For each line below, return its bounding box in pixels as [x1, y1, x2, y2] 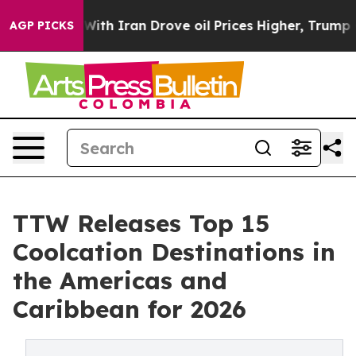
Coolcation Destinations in [13, 237, 335, 267]
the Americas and [13, 265, 227, 296]
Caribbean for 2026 [13, 294, 246, 324]
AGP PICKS [10, 18, 74, 33]
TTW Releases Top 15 [13, 208, 269, 238]
